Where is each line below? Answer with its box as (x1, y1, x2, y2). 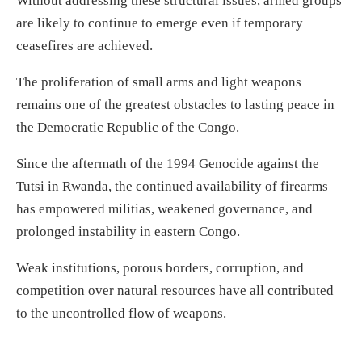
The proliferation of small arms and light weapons (16, 74, 301, 90)
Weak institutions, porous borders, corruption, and (16, 260, 304, 276)
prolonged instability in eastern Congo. (16, 224, 240, 240)
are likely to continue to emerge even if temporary (16, 15, 303, 32)
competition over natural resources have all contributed (16, 283, 334, 299)
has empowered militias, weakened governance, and (16, 201, 313, 217)
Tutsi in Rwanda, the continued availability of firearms (16, 179, 328, 195)
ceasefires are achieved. (16, 38, 153, 54)
